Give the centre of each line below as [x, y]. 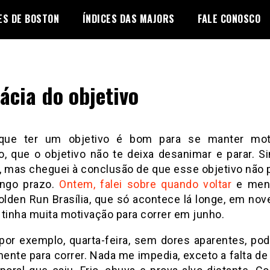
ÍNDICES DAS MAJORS [128, 19]
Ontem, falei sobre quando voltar [145, 184]
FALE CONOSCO [229, 19]
